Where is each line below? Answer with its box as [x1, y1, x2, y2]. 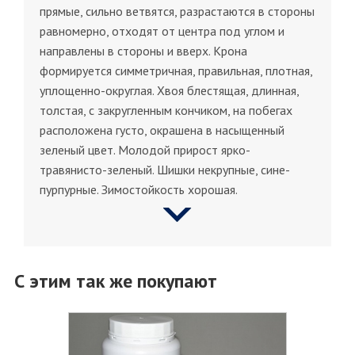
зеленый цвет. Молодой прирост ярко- [40, 141, 250, 158]
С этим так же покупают [14, 268, 217, 293]
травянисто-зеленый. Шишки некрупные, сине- [40, 161, 290, 177]
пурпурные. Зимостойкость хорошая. [40, 181, 238, 197]
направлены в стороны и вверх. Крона [40, 42, 247, 59]
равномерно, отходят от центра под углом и [40, 22, 284, 39]
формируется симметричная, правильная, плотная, [40, 62, 312, 78]
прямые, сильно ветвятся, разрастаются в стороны [40, 2, 315, 19]
